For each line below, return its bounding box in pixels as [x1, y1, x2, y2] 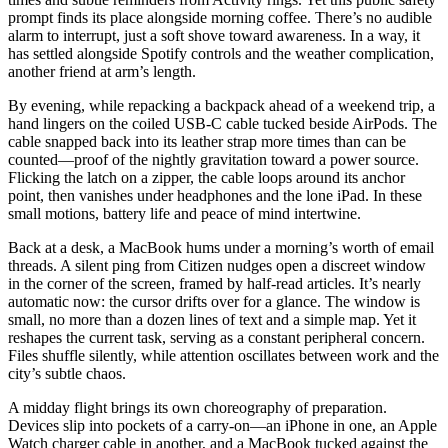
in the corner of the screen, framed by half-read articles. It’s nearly [8, 275, 421, 293]
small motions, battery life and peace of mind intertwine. [8, 205, 361, 223]
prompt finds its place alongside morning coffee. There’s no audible [8, 9, 432, 27]
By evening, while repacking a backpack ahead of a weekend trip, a [8, 97, 435, 115]
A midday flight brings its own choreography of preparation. [8, 399, 387, 417]
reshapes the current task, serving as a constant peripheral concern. [8, 329, 425, 347]
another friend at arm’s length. [8, 63, 196, 81]
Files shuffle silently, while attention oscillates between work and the [8, 347, 439, 365]
